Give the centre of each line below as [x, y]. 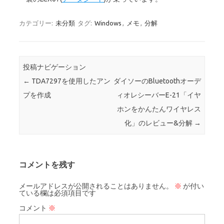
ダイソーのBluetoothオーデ [157, 81]
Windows [108, 23]
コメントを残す [47, 164]
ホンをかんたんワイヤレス [159, 109]
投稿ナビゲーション [55, 67]
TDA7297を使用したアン [70, 81]
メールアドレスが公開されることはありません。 [96, 186]
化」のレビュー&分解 [159, 123]
